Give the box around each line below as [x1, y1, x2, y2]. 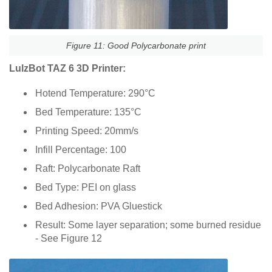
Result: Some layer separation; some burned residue [35, 219, 261, 230]
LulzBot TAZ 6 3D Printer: [9, 63, 126, 73]
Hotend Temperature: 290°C [35, 87, 155, 98]
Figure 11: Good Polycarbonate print [66, 40, 206, 50]
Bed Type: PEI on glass [35, 182, 136, 192]
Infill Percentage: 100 [35, 144, 126, 155]
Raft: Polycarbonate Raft [35, 163, 140, 174]
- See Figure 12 [35, 233, 102, 243]
